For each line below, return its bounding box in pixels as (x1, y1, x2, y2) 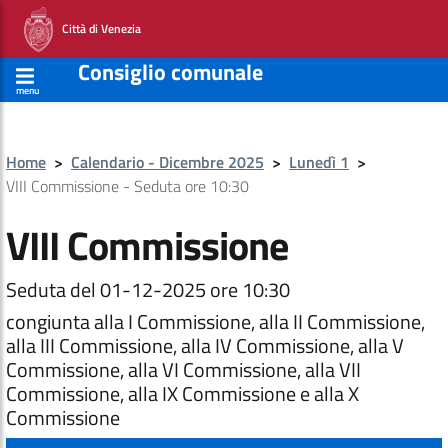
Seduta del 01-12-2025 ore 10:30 (6, 274, 290, 305)
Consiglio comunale (78, 55, 264, 89)
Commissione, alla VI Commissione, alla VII (6, 354, 361, 385)
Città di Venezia (53, 18, 141, 38)
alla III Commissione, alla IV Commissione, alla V (6, 330, 404, 361)
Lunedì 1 (289, 150, 349, 174)
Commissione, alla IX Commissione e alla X (6, 378, 359, 409)
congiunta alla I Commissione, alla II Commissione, (6, 306, 425, 337)
